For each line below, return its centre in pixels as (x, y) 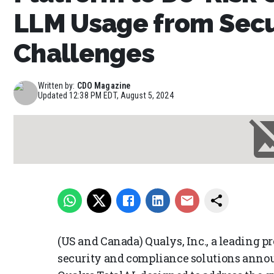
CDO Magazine (104, 85)
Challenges (84, 53)
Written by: (57, 85)
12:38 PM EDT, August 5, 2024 (121, 95)
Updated (54, 95)
